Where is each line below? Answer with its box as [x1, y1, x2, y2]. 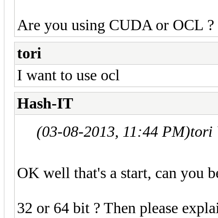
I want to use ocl [17, 66, 120, 84]
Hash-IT [17, 94, 73, 112]
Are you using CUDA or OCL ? [17, 16, 214, 34]
